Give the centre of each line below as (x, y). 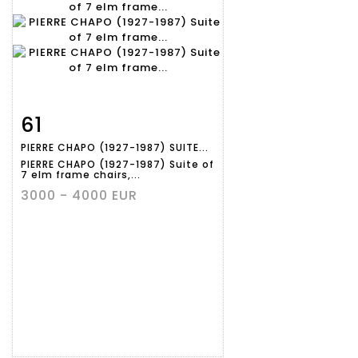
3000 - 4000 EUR (79, 196)
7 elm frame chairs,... (81, 175)
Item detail (72, 122)
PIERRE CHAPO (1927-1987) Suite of (117, 165)
